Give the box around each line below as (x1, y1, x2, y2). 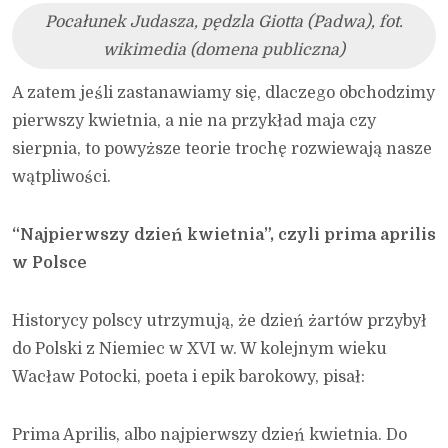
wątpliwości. (12, 167, 111, 186)
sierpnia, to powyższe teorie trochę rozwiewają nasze (12, 139, 432, 158)
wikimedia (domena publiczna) (103, 40, 345, 59)
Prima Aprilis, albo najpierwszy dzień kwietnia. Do (12, 425, 407, 444)
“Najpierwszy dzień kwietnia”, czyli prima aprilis (12, 225, 436, 244)
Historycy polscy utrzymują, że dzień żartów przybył (12, 311, 427, 330)
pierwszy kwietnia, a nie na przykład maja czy (12, 111, 376, 130)
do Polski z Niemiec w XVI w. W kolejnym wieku (12, 339, 387, 358)
